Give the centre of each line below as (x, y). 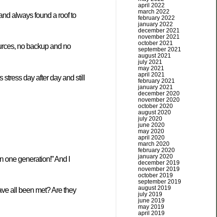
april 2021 (151, 75)
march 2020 (154, 144)
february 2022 (156, 18)
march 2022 (154, 12)
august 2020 (155, 112)
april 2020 (151, 138)
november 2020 (159, 100)
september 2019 (160, 182)
